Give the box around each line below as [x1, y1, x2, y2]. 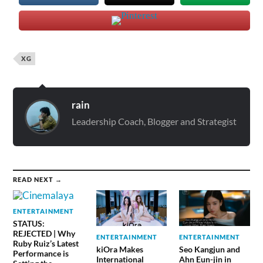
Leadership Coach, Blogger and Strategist [72, 116, 237, 127]
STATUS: [13, 218, 45, 229]
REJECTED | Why [13, 228, 76, 239]
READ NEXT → [13, 176, 63, 184]
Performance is [13, 248, 69, 259]
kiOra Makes [96, 244, 143, 254]
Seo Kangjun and [178, 244, 240, 254]
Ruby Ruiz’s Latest [13, 238, 79, 249]
